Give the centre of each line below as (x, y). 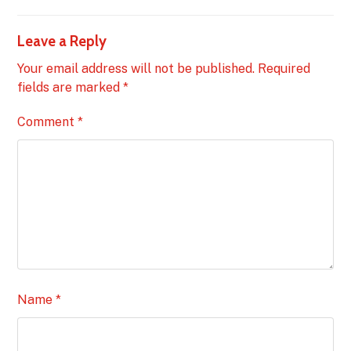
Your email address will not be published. (136, 68)
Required (284, 68)
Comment (48, 121)
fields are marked (71, 87)
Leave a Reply (62, 41)
